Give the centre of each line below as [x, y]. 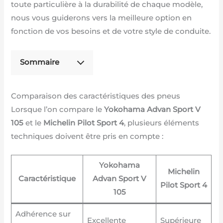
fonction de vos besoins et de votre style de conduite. [111, 32]
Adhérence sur [43, 214]
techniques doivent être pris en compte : [87, 136]
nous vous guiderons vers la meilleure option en [102, 18]
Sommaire [40, 62]
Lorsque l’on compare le [58, 109]
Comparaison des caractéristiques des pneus [96, 96]
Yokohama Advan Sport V [153, 109]
